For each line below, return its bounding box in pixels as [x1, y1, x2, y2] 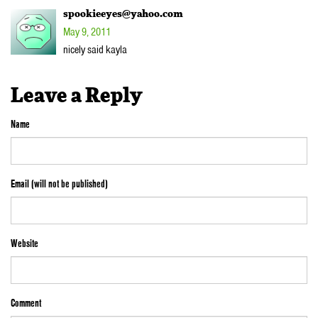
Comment [11, 296, 41, 311]
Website [11, 236, 38, 251]
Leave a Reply [11, 86, 142, 106]
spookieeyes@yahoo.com [63, 9, 183, 20]
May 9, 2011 [63, 25, 111, 40]
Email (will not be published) [11, 177, 108, 192]
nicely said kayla [63, 43, 127, 57]
